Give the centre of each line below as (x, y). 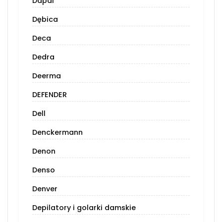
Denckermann (57, 133)
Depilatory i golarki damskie (84, 208)
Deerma (47, 76)
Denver (45, 189)
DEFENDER (50, 95)
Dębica (45, 20)
